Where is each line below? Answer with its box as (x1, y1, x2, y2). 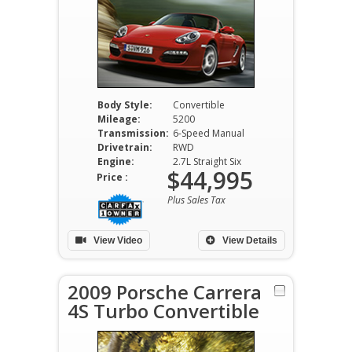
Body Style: (97, 98, 152, 112)
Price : (97, 170, 128, 184)
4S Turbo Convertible (68, 298, 259, 324)
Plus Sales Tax (167, 193, 225, 207)
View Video (91, 235, 142, 246)
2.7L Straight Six (172, 155, 241, 168)
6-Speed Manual (172, 126, 244, 140)
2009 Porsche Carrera (68, 279, 262, 305)
